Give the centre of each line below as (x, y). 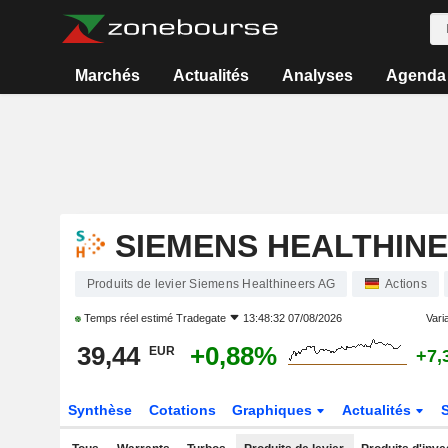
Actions (406, 284)
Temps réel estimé (128, 318)
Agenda (415, 75)
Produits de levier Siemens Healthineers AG (210, 284)
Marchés (108, 75)
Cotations (182, 410)
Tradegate (200, 318)
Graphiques (274, 410)
